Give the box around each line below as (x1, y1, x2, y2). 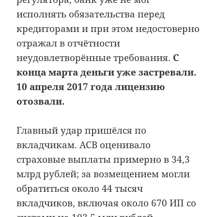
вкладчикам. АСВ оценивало (16, 139, 151, 152)
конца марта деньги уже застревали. (16, 65, 197, 78)
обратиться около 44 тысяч (16, 182, 143, 195)
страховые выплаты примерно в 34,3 (16, 153, 190, 166)
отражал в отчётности (16, 36, 121, 49)
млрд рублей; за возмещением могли (16, 168, 190, 181)
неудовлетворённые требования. (16, 51, 173, 64)
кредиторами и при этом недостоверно (16, 22, 200, 35)
